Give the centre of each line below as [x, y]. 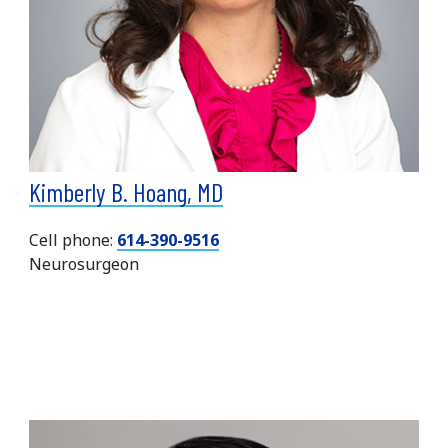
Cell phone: [73, 239]
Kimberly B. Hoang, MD [126, 191]
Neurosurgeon [84, 263]
